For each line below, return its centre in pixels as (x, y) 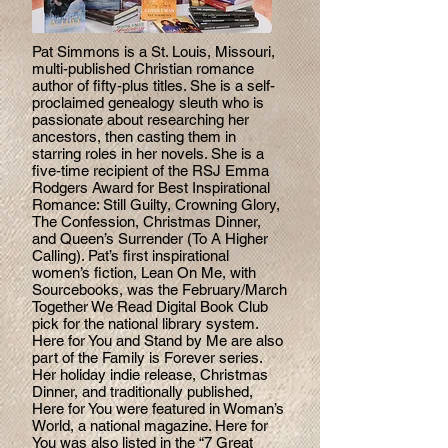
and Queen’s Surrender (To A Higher (150, 238)
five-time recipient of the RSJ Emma (150, 170)
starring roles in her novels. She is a (148, 153)
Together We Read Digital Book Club (150, 306)
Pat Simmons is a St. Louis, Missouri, (153, 51)
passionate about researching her (140, 119)
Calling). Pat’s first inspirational (130, 255)
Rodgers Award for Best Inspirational (151, 187)
